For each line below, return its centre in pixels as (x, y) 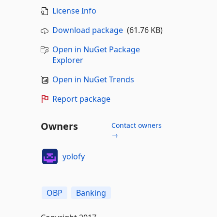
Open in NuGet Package (96, 49)
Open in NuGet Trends (93, 79)
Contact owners (136, 125)
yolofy (74, 156)
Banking (91, 193)
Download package (87, 30)
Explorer (68, 60)
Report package (81, 99)
